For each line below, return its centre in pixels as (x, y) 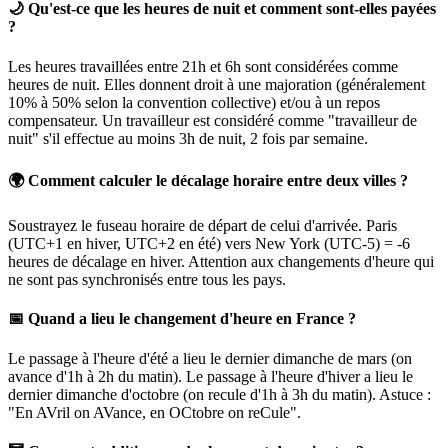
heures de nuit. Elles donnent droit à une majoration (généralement (216, 84)
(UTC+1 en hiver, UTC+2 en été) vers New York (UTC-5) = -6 (209, 244)
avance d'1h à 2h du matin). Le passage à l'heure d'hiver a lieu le (210, 376)
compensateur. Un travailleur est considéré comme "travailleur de (212, 120)
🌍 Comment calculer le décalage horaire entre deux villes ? (208, 180)
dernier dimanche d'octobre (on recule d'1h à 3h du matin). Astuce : (219, 394)
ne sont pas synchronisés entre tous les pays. (147, 280)
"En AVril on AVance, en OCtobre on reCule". (154, 412)
